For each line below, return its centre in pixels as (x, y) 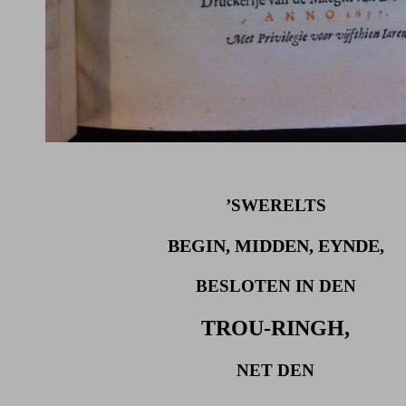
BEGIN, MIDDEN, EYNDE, (275, 245)
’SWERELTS (275, 205)
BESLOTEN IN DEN (275, 285)
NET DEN (275, 370)
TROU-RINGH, (275, 328)
